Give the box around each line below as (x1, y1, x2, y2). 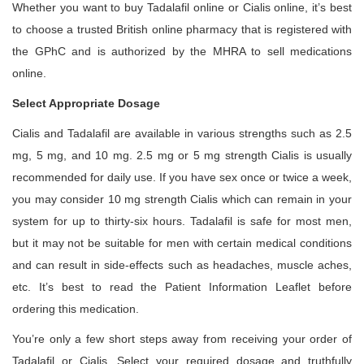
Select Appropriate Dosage (12, 97, 160, 110)
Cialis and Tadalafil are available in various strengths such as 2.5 (12, 127, 352, 140)
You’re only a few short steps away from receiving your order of (12, 332, 352, 345)
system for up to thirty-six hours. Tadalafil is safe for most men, (12, 214, 352, 227)
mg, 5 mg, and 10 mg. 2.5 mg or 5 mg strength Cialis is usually (12, 149, 352, 162)
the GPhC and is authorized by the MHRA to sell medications (12, 45, 352, 58)
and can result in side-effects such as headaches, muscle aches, (12, 258, 352, 271)
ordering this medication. (12, 302, 139, 315)
